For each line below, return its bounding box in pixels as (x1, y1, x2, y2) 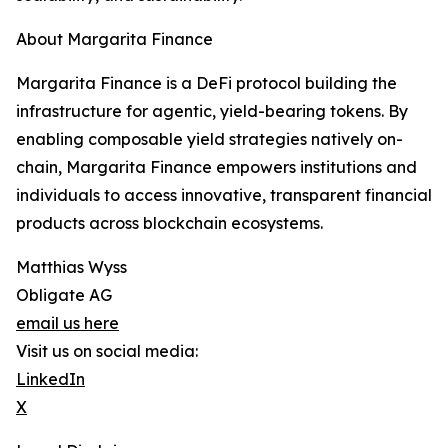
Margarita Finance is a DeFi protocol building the (16, 73, 397, 93)
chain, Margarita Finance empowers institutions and (16, 157, 417, 177)
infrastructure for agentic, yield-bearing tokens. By (16, 101, 408, 121)
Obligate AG (16, 285, 112, 305)
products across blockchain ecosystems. (16, 213, 323, 233)
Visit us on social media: (16, 341, 198, 361)
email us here (16, 313, 119, 333)
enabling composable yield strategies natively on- (16, 129, 403, 149)
